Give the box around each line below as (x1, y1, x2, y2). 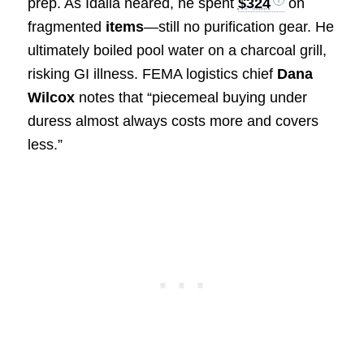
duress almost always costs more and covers (27, 112, 318, 129)
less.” (27, 136, 63, 153)
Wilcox (27, 89, 75, 106)
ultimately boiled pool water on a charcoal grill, (27, 41, 327, 58)
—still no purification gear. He (143, 18, 334, 35)
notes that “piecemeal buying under (74, 89, 307, 106)
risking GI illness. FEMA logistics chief (27, 65, 277, 82)
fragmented (27, 18, 106, 35)
